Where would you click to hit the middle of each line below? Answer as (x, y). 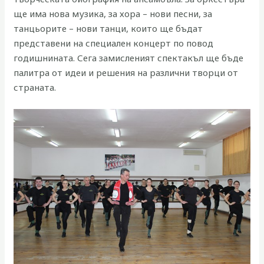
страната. (35, 87)
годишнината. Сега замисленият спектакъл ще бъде (129, 57)
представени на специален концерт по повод (114, 43)
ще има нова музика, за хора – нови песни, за (113, 13)
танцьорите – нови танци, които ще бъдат (108, 28)
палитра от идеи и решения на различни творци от (126, 72)
